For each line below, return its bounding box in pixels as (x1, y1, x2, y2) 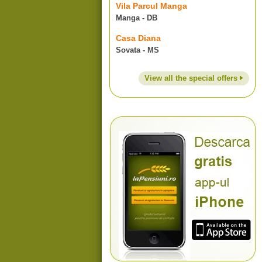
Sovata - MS (116, 46, 159, 54)
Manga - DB (116, 13, 157, 22)
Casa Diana (116, 33, 161, 43)
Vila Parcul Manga (116, 1, 187, 11)
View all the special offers (144, 74, 240, 82)
